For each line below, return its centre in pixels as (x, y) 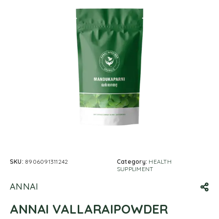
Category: (133, 162)
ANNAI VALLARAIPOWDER (89, 209)
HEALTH (160, 162)
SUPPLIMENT (135, 169)
